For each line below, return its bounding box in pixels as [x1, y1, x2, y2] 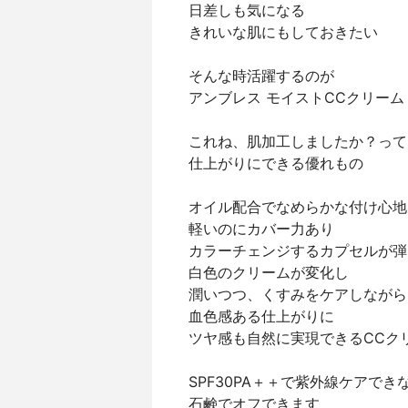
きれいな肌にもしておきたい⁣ [189, 23, 378, 41]
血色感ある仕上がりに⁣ [189, 307, 334, 325]
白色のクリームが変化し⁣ [189, 263, 349, 281]
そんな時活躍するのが [189, 66, 334, 85]
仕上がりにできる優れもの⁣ [189, 154, 363, 172]
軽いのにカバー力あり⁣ [189, 219, 334, 238]
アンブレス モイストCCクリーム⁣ [189, 88, 404, 107]
